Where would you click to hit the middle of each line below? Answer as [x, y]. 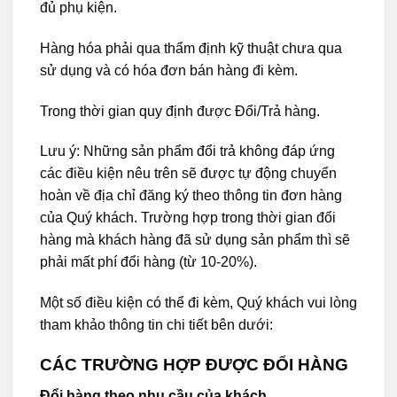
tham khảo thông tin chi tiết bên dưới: [156, 325]
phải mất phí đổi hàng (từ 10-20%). [148, 262]
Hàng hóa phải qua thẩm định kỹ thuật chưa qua [191, 48]
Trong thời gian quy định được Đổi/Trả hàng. [180, 111]
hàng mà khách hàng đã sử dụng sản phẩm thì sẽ [195, 240]
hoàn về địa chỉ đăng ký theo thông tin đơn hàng [191, 196]
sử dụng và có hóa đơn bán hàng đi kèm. [169, 70]
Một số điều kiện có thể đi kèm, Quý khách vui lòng [198, 303]
